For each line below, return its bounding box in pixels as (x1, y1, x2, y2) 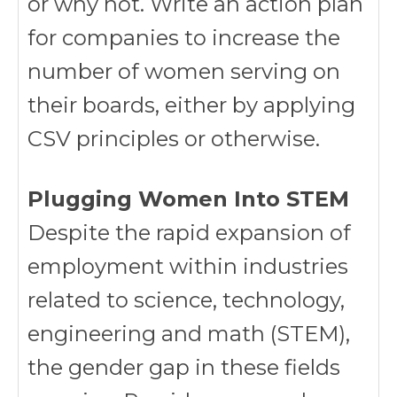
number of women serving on (27, 58, 340, 84)
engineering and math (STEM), (27, 321, 350, 346)
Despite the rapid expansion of (27, 220, 351, 245)
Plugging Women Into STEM (27, 186, 349, 212)
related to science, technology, (27, 287, 345, 313)
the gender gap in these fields (27, 354, 340, 380)
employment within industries (27, 253, 348, 279)
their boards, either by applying (27, 92, 355, 118)
